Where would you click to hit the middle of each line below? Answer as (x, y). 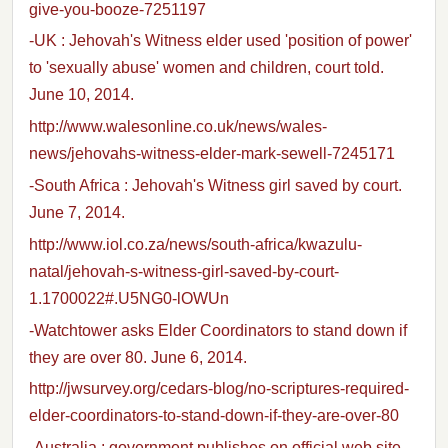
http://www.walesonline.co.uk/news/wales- (178, 127)
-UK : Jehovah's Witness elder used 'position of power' (220, 41)
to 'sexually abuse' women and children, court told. (206, 68)
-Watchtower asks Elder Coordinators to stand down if (218, 330)
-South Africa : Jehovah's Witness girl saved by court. (215, 186)
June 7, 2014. (77, 213)
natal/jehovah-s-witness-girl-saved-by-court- (184, 271)
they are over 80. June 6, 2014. (138, 357)
